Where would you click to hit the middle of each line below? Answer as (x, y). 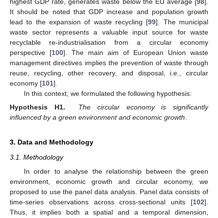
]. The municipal (182, 22)
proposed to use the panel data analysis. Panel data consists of (109, 191)
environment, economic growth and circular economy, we (109, 181)
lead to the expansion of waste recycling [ (79, 22)
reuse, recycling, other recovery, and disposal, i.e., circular (109, 73)
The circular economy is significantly (144, 107)
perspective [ (31, 53)
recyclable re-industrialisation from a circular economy (109, 43)
